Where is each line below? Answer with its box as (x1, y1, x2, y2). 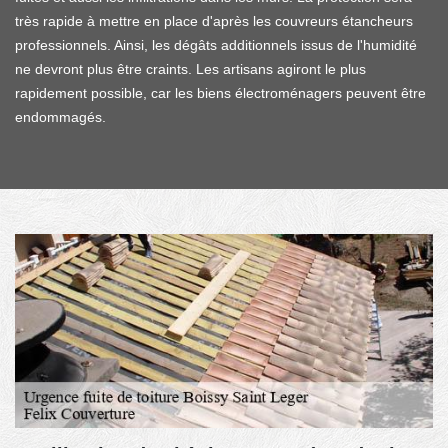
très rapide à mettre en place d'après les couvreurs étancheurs (15, 12, 413, 29)
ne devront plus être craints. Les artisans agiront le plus (15, 60, 366, 77)
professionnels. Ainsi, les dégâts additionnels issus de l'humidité (15, 36, 417, 53)
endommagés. (15, 108, 106, 125)
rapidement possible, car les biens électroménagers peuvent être (15, 84, 426, 101)
